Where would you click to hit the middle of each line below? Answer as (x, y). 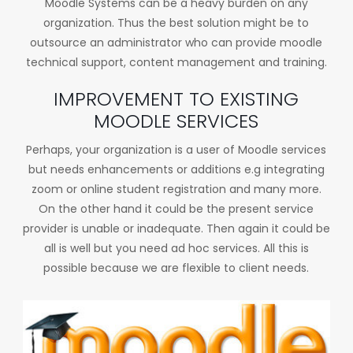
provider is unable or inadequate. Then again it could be (176, 229)
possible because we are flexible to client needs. (176, 268)
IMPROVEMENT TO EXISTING (176, 99)
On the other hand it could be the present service (176, 209)
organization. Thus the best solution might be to (176, 23)
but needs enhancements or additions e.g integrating (176, 169)
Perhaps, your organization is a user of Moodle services (176, 150)
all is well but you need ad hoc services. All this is (176, 248)
